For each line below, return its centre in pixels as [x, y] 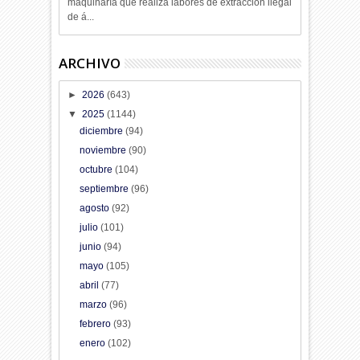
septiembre [105, 189]
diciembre [102, 131]
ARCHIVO [90, 63]
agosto [95, 209]
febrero [96, 324]
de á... [81, 16]
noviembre [104, 151]
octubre [97, 170]
